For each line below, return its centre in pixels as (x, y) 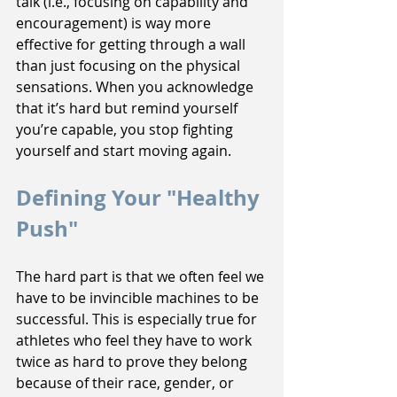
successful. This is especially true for (138, 319)
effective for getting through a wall (132, 45)
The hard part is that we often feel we (142, 277)
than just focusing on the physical (130, 66)
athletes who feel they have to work (136, 341)
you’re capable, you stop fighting (126, 130)
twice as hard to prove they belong (133, 362)
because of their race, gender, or (127, 383)
